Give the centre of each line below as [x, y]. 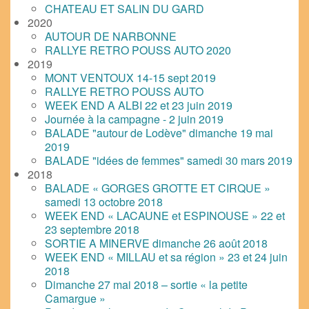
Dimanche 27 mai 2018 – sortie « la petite [146, 284]
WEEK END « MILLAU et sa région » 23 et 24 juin [166, 257]
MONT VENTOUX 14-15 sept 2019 [130, 77]
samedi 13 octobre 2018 [104, 201]
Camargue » [75, 298]
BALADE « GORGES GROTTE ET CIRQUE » [158, 188]
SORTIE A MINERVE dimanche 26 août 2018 [156, 243]
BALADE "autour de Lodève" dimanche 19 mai [159, 132]
